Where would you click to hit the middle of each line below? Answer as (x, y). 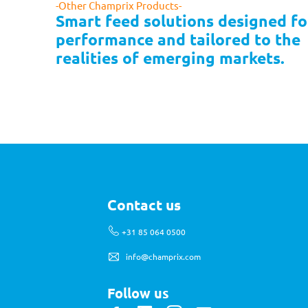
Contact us (144, 204)
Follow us (138, 293)
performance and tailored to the (178, 39)
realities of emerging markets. (170, 58)
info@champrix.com (163, 257)
